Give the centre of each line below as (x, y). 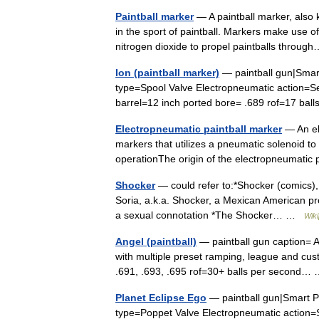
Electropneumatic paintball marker (199, 129)
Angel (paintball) (156, 241)
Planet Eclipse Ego (161, 298)
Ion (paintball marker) (167, 73)
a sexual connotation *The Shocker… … (210, 215)
